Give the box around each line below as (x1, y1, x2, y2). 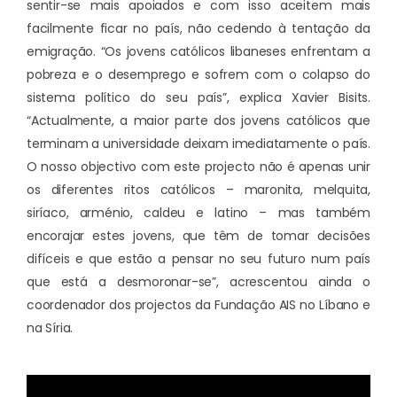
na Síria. (27, 319, 74, 338)
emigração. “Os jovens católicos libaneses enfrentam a (27, 43, 370, 61)
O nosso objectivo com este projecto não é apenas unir (27, 158, 370, 176)
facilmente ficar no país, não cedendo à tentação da (27, 19, 370, 38)
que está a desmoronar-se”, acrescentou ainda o (27, 273, 370, 292)
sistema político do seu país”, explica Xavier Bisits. (27, 89, 370, 107)
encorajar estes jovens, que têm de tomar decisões (27, 227, 370, 245)
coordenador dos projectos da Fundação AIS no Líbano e (27, 296, 370, 315)
